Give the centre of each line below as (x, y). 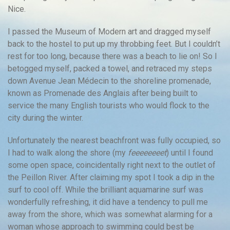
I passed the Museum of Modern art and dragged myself (109, 31)
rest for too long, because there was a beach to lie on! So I (112, 56)
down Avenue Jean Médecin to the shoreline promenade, (109, 81)
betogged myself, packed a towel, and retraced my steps (110, 68)
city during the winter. (45, 118)
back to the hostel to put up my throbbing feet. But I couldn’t (114, 44)
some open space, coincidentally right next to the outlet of (112, 165)
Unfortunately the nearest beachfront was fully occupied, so (114, 140)
